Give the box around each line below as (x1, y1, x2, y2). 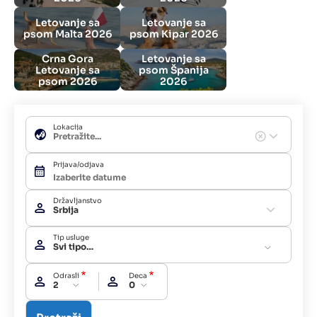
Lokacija (53, 122, 83, 132)
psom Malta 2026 (23, 27, 112, 40)
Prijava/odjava (53, 160, 104, 170)
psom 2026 (38, 74, 97, 88)
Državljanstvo (53, 196, 102, 206)
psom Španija (138, 63, 209, 76)
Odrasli (53, 271, 79, 281)
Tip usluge (53, 233, 89, 243)
